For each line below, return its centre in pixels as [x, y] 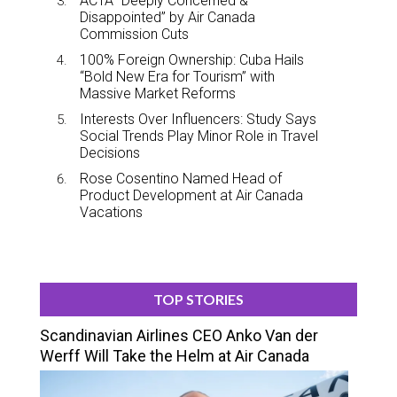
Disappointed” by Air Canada [167, 18]
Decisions [110, 153]
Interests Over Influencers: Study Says [198, 120]
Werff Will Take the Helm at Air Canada [175, 356]
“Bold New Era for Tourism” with [177, 77]
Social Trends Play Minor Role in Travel [199, 136]
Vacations [111, 213]
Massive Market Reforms [158, 94]
